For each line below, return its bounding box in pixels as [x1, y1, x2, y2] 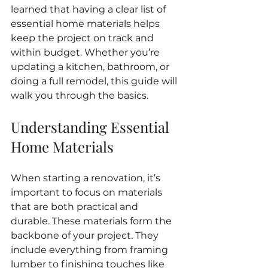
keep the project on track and [11, 32, 156, 44]
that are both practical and [11, 201, 141, 212]
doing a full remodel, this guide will [11, 75, 179, 87]
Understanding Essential [11, 117, 173, 136]
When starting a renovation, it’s [11, 172, 163, 184]
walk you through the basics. [11, 90, 148, 101]
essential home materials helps [11, 18, 162, 29]
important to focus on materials [11, 187, 165, 198]
